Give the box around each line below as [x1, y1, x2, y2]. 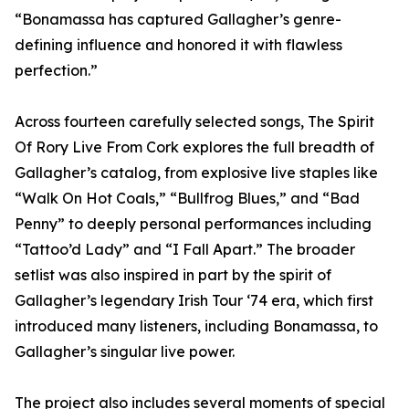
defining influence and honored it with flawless [15, 36, 342, 55]
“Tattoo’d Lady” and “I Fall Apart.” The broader [15, 240, 355, 259]
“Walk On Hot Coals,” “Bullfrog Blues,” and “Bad [15, 189, 360, 208]
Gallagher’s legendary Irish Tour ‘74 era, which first [15, 291, 373, 310]
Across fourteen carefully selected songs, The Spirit [15, 112, 374, 131]
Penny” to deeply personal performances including [15, 215, 372, 234]
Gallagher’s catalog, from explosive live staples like [15, 163, 378, 183]
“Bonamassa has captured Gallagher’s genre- [15, 10, 341, 29]
